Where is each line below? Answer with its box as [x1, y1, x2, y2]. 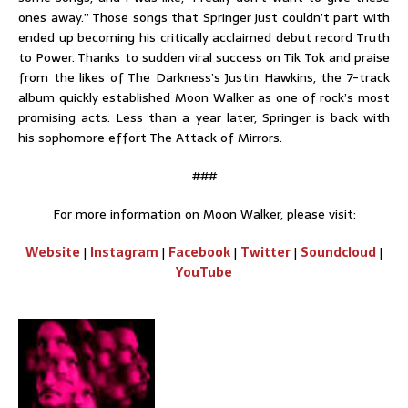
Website [25, 241, 80, 262]
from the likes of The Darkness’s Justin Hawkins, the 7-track [18, 66, 390, 87]
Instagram [90, 241, 158, 262]
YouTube [176, 261, 232, 282]
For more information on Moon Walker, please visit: [52, 203, 356, 224]
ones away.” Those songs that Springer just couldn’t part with [18, 6, 390, 27]
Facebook [168, 241, 230, 262]
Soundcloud [301, 241, 376, 262]
